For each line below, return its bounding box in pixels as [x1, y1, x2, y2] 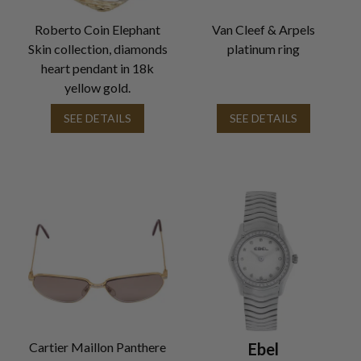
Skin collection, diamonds [27, 41, 168, 57]
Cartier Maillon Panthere [29, 338, 167, 355]
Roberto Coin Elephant [35, 22, 161, 38]
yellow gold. [64, 80, 131, 96]
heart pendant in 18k [41, 60, 155, 77]
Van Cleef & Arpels [211, 22, 315, 38]
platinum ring [226, 41, 300, 57]
